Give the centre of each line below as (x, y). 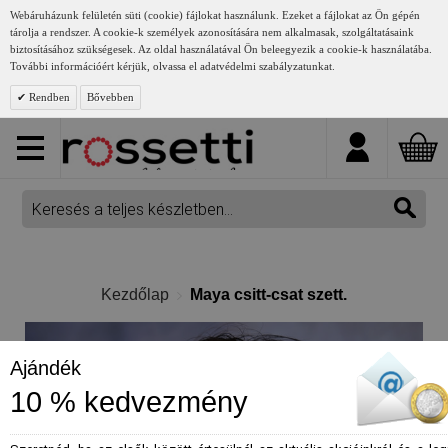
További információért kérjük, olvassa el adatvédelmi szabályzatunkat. (172, 66)
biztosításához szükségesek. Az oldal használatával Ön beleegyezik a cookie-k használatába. (221, 49)
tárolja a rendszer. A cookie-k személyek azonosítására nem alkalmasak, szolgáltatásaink (212, 32)
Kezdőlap (135, 294)
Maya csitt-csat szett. (268, 294)
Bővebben (110, 97)
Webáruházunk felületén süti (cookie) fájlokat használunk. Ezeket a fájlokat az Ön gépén (215, 15)
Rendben (48, 97)
